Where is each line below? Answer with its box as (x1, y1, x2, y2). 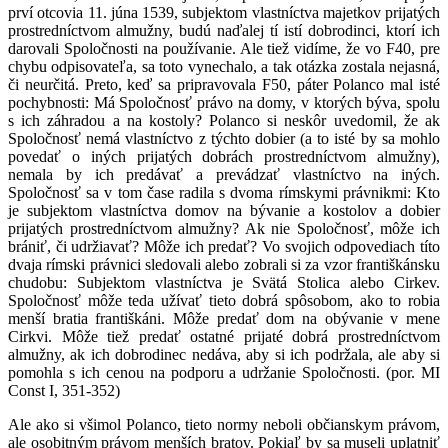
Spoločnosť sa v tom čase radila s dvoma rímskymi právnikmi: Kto (8, 183, 440, 201)
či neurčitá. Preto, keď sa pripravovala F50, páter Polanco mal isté (8, 75, 440, 93)
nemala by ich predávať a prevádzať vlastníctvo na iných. (8, 165, 440, 183)
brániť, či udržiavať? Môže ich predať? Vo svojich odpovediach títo (8, 237, 440, 255)
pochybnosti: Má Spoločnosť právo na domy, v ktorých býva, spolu (8, 93, 440, 111)
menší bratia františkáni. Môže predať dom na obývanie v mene (8, 309, 440, 327)
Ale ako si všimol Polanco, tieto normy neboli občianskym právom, (8, 415, 440, 433)
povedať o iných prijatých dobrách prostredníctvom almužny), (8, 147, 440, 165)
